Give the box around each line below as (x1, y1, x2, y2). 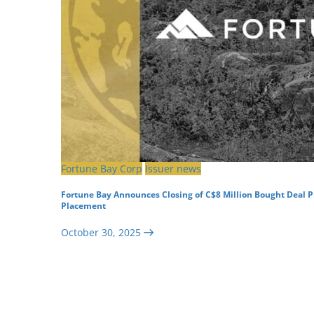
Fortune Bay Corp (61, 161, 142, 175)
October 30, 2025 (61, 225, 141, 239)
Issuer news (145, 161, 201, 175)
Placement (61, 200, 106, 212)
